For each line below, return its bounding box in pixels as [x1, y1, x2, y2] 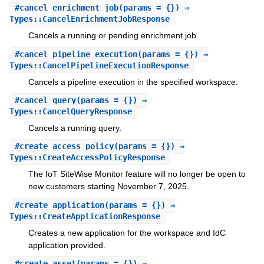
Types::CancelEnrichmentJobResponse [9, 14, 170, 24]
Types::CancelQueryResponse [9, 107, 132, 117]
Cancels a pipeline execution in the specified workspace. [28, 77, 238, 87]
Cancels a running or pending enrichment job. [28, 31, 199, 41]
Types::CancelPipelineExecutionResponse [9, 60, 189, 70]
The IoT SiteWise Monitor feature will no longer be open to [28, 169, 246, 179]
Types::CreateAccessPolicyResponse [9, 153, 165, 163]
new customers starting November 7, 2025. [28, 181, 189, 192]
